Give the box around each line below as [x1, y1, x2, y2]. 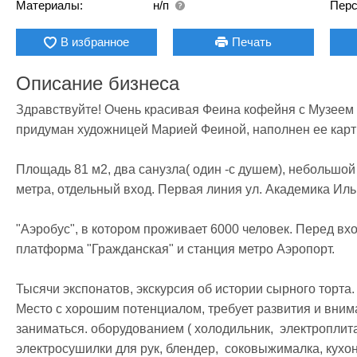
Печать [232, 35, 273, 49]
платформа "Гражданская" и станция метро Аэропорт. [16, 242, 335, 256]
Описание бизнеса [16, 73, 179, 94]
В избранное [61, 35, 130, 49]
